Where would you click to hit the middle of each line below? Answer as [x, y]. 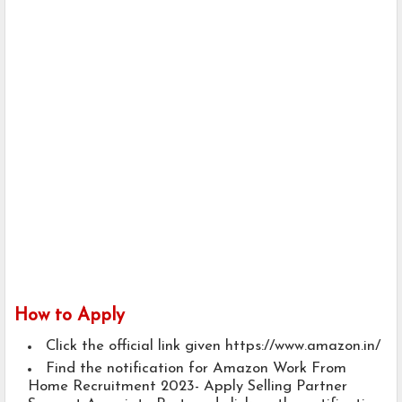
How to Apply [70, 316]
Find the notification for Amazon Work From [196, 369]
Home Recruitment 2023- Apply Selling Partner [188, 387]
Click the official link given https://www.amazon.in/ [213, 347]
